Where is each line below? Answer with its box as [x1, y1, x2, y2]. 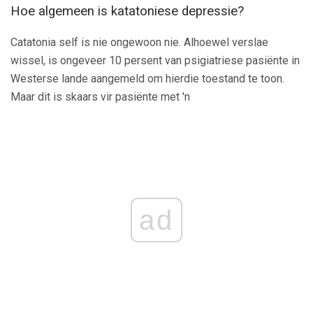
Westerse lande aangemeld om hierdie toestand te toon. [10, 72, 284, 85]
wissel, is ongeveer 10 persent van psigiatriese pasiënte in [10, 54, 300, 67]
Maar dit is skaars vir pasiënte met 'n [10, 90, 190, 103]
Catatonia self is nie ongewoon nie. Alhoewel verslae [10, 36, 268, 49]
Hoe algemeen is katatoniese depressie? [10, 3, 244, 20]
